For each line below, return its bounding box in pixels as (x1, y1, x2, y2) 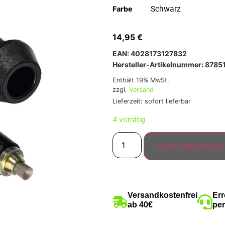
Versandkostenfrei (128, 191, 197, 200)
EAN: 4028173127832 (113, 49, 187, 58)
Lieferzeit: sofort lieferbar (113, 97, 191, 105)
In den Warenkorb (157, 141, 224, 152)
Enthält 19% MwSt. (113, 76, 169, 84)
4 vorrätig (113, 115, 145, 124)
